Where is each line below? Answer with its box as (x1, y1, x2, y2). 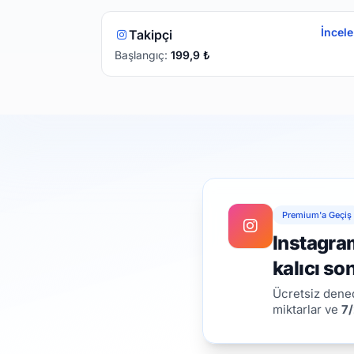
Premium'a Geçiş (282, 209, 352, 220)
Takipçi (128, 26, 172, 43)
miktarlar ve (273, 301, 341, 317)
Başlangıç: (115, 47, 171, 62)
